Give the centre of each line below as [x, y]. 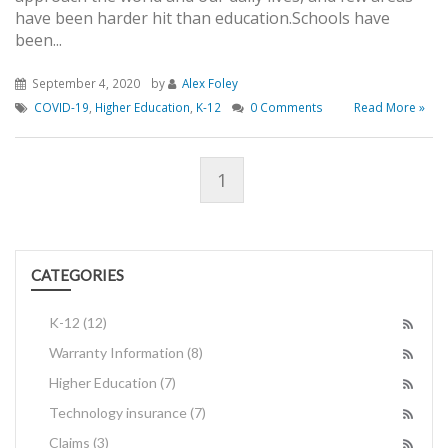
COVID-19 [61, 107]
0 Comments [286, 107]
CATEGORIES [77, 275]
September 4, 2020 [84, 83]
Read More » [389, 108]
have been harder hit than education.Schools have [202, 18]
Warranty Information [118, 353]
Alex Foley [210, 83]
